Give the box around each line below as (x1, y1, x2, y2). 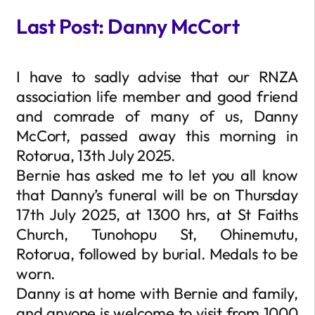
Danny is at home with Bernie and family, (16, 283, 298, 303)
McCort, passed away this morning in (16, 125, 298, 146)
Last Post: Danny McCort (16, 13, 240, 39)
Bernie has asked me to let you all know (16, 165, 298, 185)
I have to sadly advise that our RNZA (16, 66, 298, 86)
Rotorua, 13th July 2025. (16, 145, 175, 165)
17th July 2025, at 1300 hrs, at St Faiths (16, 204, 298, 224)
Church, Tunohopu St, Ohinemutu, (16, 224, 298, 244)
